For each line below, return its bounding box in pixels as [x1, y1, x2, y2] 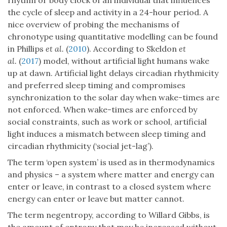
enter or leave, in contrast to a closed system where [8, 181, 211, 192]
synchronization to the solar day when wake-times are [8, 92, 219, 103]
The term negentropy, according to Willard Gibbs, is [8, 210, 210, 220]
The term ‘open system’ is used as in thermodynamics [8, 157, 215, 168]
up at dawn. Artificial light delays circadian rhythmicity [8, 68, 218, 79]
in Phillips [8, 44, 46, 54]
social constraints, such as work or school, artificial [8, 117, 207, 127]
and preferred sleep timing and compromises [8, 80, 185, 91]
